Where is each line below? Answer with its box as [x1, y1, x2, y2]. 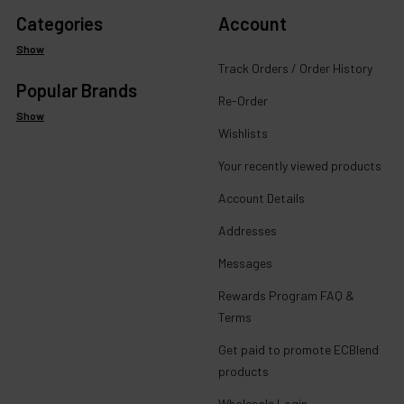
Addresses [218, 222, 277, 238]
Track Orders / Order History [218, 60, 372, 76]
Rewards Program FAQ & [218, 287, 354, 303]
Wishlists [218, 124, 268, 141]
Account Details [218, 189, 305, 206]
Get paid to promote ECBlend [218, 341, 379, 357]
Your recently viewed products [218, 157, 381, 173]
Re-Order [218, 92, 268, 108]
